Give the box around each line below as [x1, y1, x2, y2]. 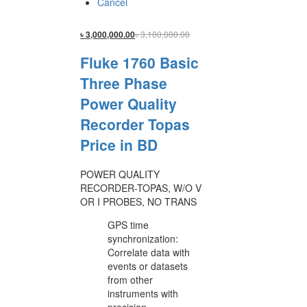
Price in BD [80, 134, 158, 156]
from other [108, 272, 153, 286]
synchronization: [108, 231, 178, 245]
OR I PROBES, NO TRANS [80, 194, 197, 208]
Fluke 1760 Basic [80, 52, 199, 73]
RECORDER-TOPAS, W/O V [80, 180, 201, 195]
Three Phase [80, 73, 167, 94]
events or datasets [108, 258, 188, 273]
